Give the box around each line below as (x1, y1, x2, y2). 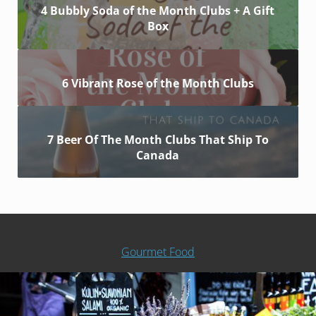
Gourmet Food (121, 243, 195, 260)
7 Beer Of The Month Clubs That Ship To (47, 131, 269, 147)
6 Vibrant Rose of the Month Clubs (61, 75, 254, 91)
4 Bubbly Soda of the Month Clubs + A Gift (41, 3, 275, 19)
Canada (136, 147, 180, 163)
